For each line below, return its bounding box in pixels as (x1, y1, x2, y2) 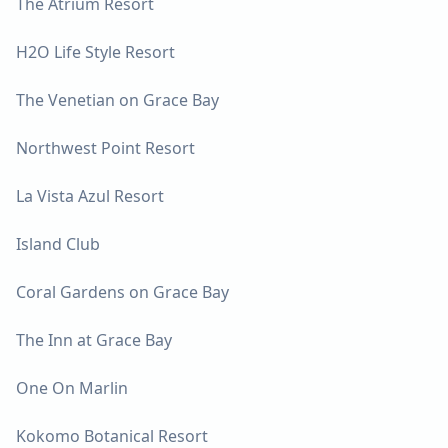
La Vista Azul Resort (16, 184, 164, 207)
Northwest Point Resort (16, 136, 195, 159)
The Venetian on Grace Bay (16, 88, 219, 111)
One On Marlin (16, 376, 128, 399)
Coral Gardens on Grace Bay (16, 280, 229, 303)
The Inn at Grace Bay (16, 328, 172, 351)
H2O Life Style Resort (16, 40, 175, 63)
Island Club (16, 232, 100, 255)
